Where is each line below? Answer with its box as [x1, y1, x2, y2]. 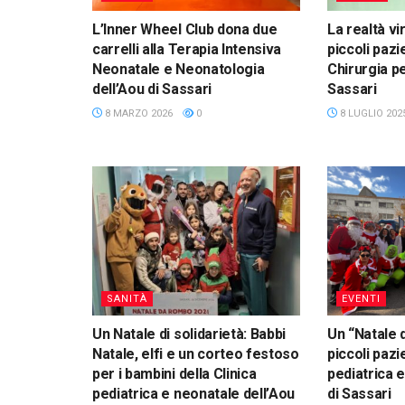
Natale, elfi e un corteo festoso [92, 344, 299, 363]
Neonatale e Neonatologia [92, 61, 265, 79]
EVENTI [341, 292, 381, 305]
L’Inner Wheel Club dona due [92, 21, 278, 39]
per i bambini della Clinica [92, 364, 257, 382]
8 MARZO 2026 [102, 108, 173, 120]
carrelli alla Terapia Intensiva [92, 41, 282, 59]
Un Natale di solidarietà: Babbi [92, 325, 287, 343]
